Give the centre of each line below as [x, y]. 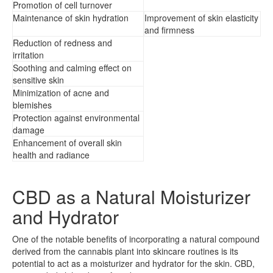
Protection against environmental [76, 117]
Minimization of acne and [61, 92]
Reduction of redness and [62, 42]
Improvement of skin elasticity [201, 17]
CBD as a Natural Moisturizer [131, 196]
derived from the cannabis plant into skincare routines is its [125, 251]
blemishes [32, 105]
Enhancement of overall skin [67, 142]
